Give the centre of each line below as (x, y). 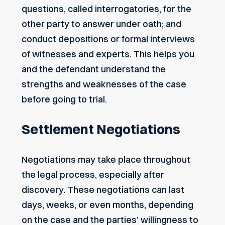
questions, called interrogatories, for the (106, 9)
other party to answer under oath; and (101, 24)
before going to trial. (64, 99)
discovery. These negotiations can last (103, 189)
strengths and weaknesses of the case (104, 84)
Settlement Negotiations (101, 130)
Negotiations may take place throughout (106, 159)
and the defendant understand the (94, 69)
